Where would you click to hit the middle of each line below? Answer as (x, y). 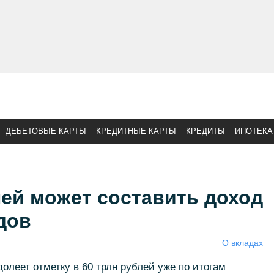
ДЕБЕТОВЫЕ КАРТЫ (46, 131)
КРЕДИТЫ (206, 131)
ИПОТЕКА (254, 131)
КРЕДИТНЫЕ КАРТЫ (136, 131)
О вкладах (242, 243)
